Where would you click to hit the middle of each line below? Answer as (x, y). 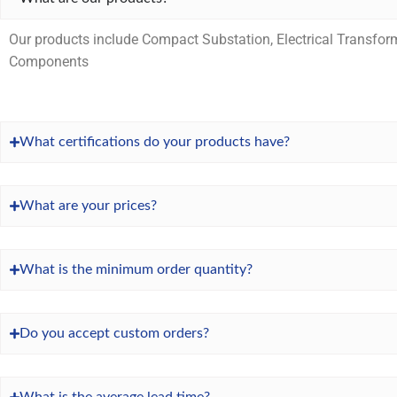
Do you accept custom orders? (115, 333)
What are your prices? (89, 206)
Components (49, 62)
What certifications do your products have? (155, 142)
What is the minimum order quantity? (136, 269)
